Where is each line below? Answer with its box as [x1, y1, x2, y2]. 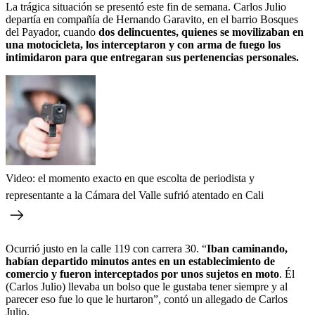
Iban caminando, [207, 242, 288, 255]
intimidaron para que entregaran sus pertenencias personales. [6, 51, 299, 63]
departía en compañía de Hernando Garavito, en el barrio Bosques [6, 13, 298, 25]
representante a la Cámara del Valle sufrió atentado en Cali [6, 188, 264, 201]
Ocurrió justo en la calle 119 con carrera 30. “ [6, 242, 207, 255]
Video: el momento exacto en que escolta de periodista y [6, 172, 255, 184]
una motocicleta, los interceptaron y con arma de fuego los [6, 38, 281, 51]
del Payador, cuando [6, 25, 96, 38]
